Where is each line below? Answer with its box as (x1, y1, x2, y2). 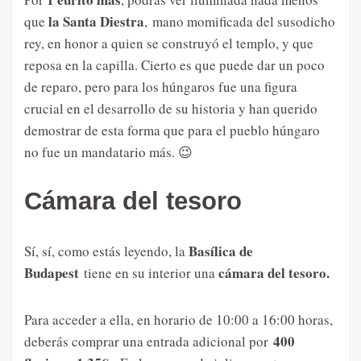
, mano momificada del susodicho (144, 11, 335, 31)
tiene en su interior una (79, 263, 218, 282)
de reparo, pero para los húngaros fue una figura (24, 77, 297, 96)
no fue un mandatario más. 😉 (24, 142, 193, 161)
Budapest (24, 262, 79, 283)
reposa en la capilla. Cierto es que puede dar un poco (24, 55, 325, 74)
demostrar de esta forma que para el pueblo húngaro (24, 120, 320, 139)
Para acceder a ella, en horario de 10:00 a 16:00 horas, (24, 309, 333, 329)
